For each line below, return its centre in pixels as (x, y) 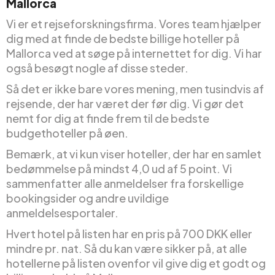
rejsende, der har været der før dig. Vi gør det (125, 104)
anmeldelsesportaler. (62, 213)
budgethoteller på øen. (67, 133)
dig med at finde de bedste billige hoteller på (123, 39)
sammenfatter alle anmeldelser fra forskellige (125, 184)
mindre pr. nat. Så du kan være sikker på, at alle (126, 249)
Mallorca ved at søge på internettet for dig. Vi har (134, 53)
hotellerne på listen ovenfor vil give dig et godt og (136, 263)
